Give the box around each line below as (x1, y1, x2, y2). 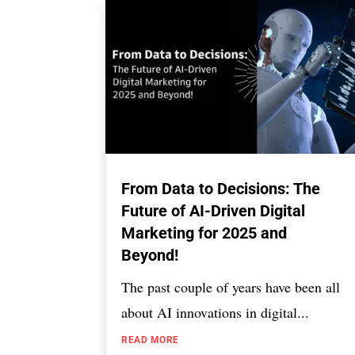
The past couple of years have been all (121, 277, 341, 297)
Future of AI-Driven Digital (121, 201, 306, 221)
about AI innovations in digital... (121, 303, 310, 323)
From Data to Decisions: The (121, 179, 321, 199)
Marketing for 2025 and (121, 223, 288, 243)
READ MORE (121, 334, 179, 346)
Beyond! (121, 246, 179, 265)
